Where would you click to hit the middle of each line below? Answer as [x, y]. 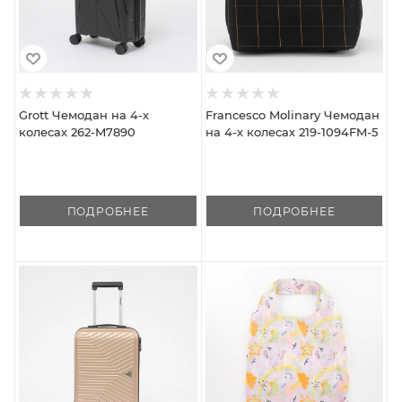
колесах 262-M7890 [77, 131]
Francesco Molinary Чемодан [292, 114]
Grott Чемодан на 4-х [84, 114]
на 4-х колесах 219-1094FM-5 [291, 131]
